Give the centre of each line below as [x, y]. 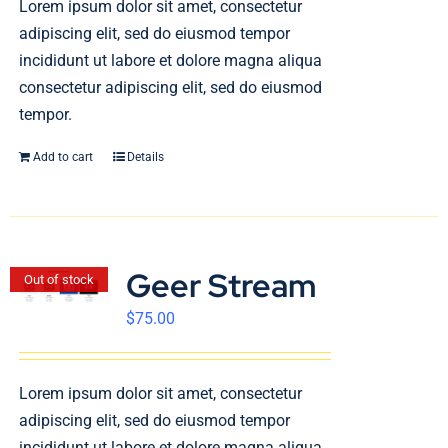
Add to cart [62, 157]
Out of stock [59, 279]
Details [145, 157]
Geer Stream [221, 285]
